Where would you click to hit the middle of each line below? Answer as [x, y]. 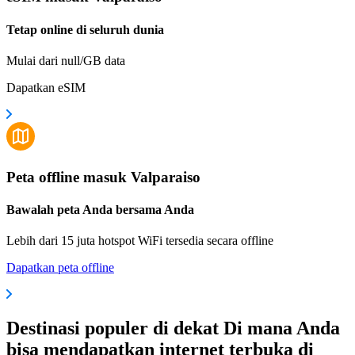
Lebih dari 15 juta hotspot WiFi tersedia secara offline [140, 241]
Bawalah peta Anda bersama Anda [100, 209]
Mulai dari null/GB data [66, 60]
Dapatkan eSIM [46, 87]
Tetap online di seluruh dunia [85, 29]
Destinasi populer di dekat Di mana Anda [173, 328]
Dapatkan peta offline [60, 268]
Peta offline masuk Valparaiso [103, 177]
